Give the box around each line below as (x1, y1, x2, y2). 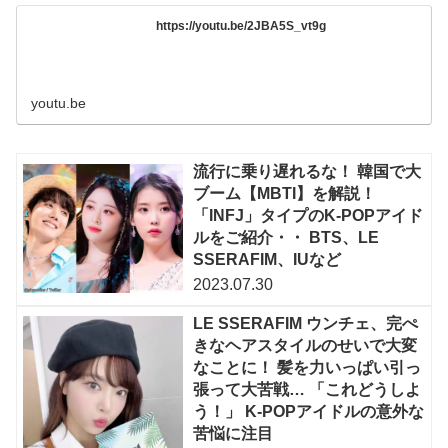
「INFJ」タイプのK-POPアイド (193, 206, 424, 224)
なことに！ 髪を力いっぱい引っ (193, 359, 422, 377)
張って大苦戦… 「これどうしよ (193, 381, 422, 399)
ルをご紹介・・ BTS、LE (193, 228, 380, 246)
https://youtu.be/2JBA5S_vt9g (156, 18, 327, 33)
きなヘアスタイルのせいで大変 (193, 337, 418, 355)
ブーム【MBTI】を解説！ (193, 184, 377, 202)
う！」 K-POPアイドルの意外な (193, 403, 425, 421)
